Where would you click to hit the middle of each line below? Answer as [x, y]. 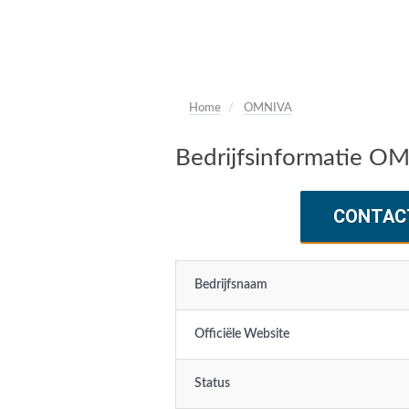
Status [212, 383]
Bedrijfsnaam [231, 285]
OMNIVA [268, 108]
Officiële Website [242, 334]
